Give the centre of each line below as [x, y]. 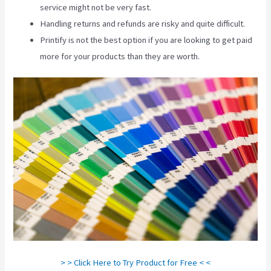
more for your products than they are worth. [121, 56]
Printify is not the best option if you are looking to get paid [146, 40]
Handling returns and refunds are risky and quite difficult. [143, 23]
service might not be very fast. [96, 7]
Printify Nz [221, 56]
